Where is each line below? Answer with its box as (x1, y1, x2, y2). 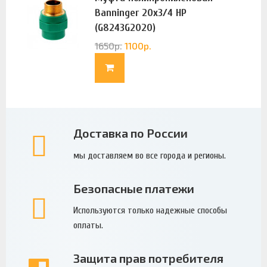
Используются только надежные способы (73, 205, 227, 216)
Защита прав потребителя (73, 251, 223, 266)
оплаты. (73, 220, 103, 231)
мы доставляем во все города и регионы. (73, 150, 226, 161)
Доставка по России (73, 126, 188, 141)
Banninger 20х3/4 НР (94, 6, 187, 19)
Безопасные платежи (73, 181, 194, 195)
